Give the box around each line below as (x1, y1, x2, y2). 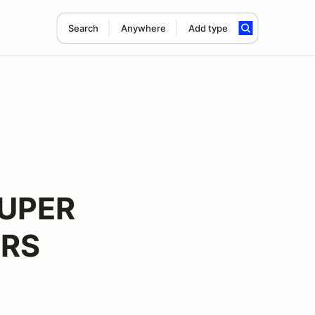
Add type (188, 22, 228, 34)
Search (67, 22, 98, 34)
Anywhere (120, 22, 166, 34)
